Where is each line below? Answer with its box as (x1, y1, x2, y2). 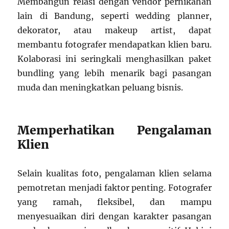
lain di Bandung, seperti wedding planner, (17, 11, 212, 21)
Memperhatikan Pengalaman (17, 123, 212, 138)
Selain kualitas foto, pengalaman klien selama (17, 168, 212, 179)
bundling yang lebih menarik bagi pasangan (17, 68, 212, 79)
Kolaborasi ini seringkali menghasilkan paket (17, 54, 212, 64)
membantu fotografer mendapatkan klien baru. (17, 39, 212, 50)
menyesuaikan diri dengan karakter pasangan (17, 211, 212, 222)
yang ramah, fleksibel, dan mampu (17, 197, 212, 208)
